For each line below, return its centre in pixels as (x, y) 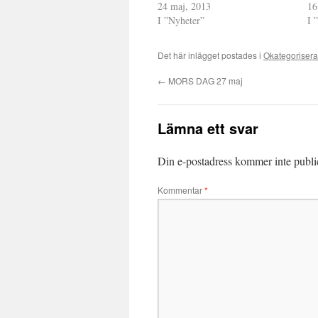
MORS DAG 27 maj (204, 81)
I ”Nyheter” (181, 20)
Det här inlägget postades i (210, 55)
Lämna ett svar (208, 128)
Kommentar (181, 190)
